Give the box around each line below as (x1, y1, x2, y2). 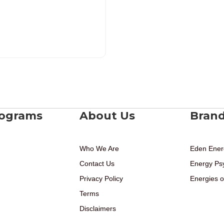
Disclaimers (79, 204, 116, 212)
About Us (79, 108, 135, 122)
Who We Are (79, 144, 119, 152)
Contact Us (79, 159, 114, 167)
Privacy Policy (79, 174, 123, 182)
